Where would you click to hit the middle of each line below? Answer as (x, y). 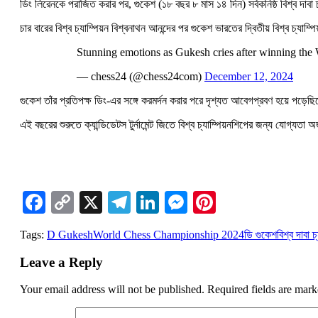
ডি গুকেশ (261, 234)
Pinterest (256, 202)
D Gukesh (70, 234)
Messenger (236, 202)
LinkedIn (201, 202)
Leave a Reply (61, 262)
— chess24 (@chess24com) (141, 76)
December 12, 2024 (249, 76)
